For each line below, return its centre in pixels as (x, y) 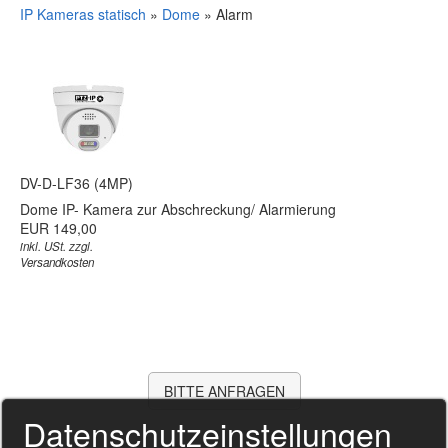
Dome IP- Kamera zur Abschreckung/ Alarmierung (178, 208)
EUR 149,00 (58, 227)
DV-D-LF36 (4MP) (76, 182)
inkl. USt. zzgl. (56, 245)
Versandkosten (57, 261)
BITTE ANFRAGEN (224, 390)
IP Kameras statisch (85, 13)
